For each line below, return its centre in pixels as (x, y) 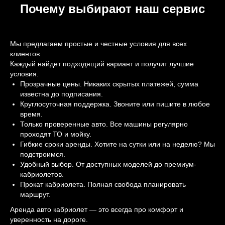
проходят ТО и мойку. (56, 134)
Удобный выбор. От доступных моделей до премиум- (108, 164)
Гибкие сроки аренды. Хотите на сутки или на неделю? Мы (118, 144)
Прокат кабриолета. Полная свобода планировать (103, 184)
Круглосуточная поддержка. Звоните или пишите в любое (115, 104)
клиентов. (26, 54)
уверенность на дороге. (49, 219)
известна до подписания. (62, 94)
